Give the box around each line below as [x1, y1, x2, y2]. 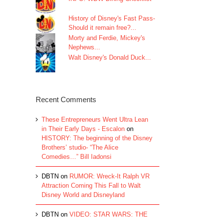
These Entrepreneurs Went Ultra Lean [42, 115, 148, 123]
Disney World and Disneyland [42, 191, 125, 198]
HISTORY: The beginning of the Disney [42, 134, 153, 142]
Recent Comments [36, 95, 96, 104]
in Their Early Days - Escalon [42, 125, 125, 132]
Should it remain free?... [68, 23, 137, 31]
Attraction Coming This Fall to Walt [42, 181, 141, 189]
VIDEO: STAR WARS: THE [69, 210, 148, 218]
